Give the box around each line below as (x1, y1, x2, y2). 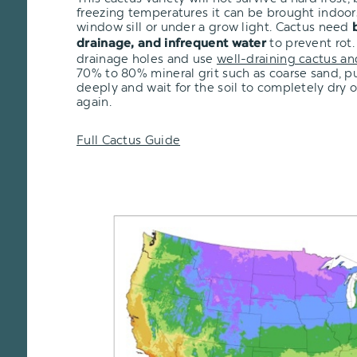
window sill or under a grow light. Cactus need (76, 19, 353, 34)
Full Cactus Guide (76, 132, 181, 147)
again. (76, 94, 112, 109)
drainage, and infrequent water (76, 37, 267, 50)
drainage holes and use (76, 51, 217, 66)
